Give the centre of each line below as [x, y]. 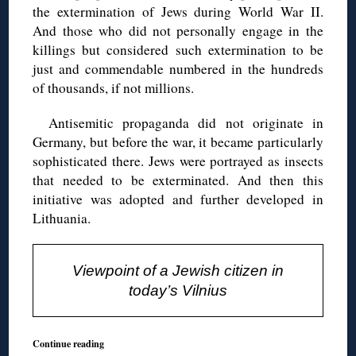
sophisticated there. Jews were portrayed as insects [178, 161]
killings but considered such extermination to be [178, 49]
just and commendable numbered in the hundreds [178, 68]
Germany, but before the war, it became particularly [178, 141]
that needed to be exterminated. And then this [178, 180]
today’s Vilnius [178, 290]
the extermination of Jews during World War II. [178, 11]
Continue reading [69, 343]
